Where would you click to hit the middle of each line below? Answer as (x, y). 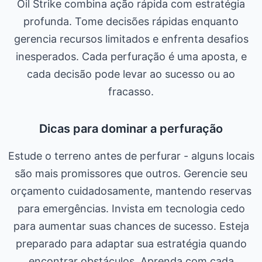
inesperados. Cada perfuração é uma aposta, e (131, 56)
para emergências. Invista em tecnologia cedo (131, 208)
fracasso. (131, 92)
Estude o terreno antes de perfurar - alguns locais (131, 156)
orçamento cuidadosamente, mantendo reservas (131, 191)
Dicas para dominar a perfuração (131, 129)
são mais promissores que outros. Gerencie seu (131, 173)
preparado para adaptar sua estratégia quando (131, 244)
